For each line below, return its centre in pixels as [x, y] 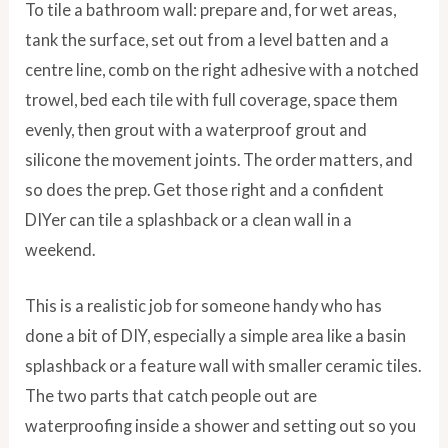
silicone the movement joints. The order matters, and [219, 159]
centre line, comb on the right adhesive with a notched [222, 69]
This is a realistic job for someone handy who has [204, 306]
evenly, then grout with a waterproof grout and [196, 129]
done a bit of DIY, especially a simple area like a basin [216, 336]
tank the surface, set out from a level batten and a [207, 39]
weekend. [60, 249]
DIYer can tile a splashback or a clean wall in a [189, 219]
